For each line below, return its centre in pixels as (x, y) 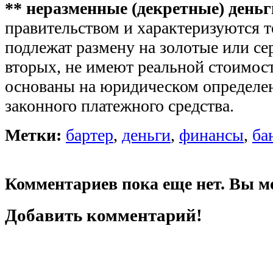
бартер (90, 135)
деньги (146, 135)
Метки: (33, 135)
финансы (211, 135)
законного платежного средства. (119, 105)
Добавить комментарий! (104, 215)
